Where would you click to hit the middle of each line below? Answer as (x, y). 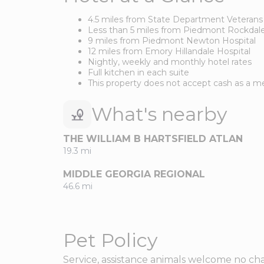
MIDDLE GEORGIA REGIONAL (134, 174)
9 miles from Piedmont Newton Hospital (172, 41)
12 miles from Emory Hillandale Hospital (169, 52)
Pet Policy (110, 240)
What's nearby (159, 114)
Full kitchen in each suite (138, 73)
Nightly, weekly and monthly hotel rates (170, 62)
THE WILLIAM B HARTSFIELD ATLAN (153, 139)
